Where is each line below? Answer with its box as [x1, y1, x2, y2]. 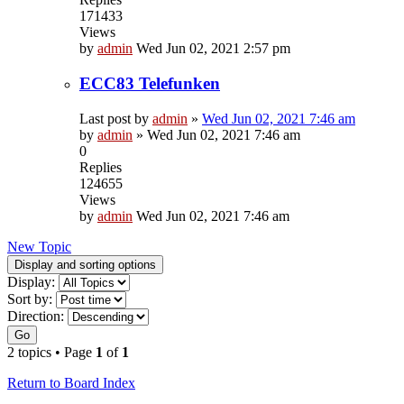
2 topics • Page [7, 344, 96, 360]
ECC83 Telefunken [79, 74, 220, 94]
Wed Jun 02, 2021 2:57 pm [136, 41, 290, 57]
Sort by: [7, 290, 52, 307]
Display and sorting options [14, 257, 156, 271]
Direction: [7, 308, 64, 324]
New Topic [7, 238, 71, 254]
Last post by [79, 110, 152, 126]
